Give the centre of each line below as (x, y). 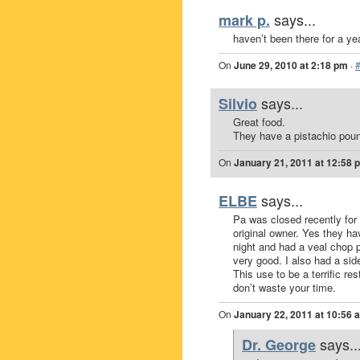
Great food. (259, 122)
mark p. (244, 20)
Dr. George (279, 345)
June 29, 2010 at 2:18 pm (291, 65)
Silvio (238, 104)
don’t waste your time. (284, 287)
